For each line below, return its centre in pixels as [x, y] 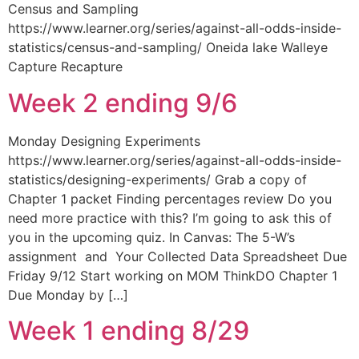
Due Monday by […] [68, 294]
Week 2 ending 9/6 [123, 103]
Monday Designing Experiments [104, 141]
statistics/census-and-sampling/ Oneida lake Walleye [168, 48]
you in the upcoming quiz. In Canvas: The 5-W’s [151, 237]
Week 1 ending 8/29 [129, 330]
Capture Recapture [65, 67]
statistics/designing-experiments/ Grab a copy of [157, 179]
